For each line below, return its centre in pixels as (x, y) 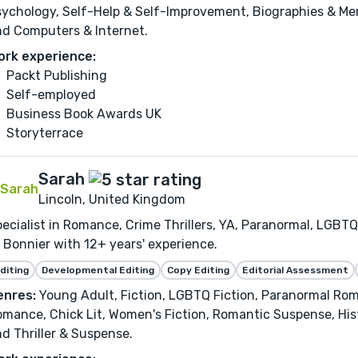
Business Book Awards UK (84, 113)
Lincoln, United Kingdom (112, 199)
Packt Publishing (57, 75)
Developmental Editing (98, 270)
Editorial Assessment (295, 270)
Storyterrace (45, 133)
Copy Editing (198, 270)
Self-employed (51, 94)
